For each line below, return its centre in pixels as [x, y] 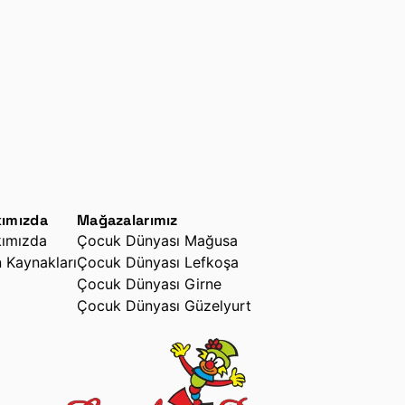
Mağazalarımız [127, 221]
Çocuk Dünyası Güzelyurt [164, 306]
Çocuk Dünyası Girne [149, 284]
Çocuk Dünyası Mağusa [157, 241]
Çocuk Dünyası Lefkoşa [158, 263]
